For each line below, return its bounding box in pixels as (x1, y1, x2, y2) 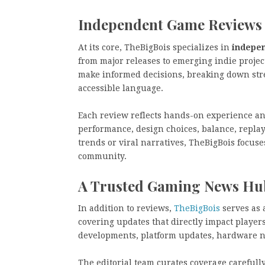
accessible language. (78, 83, 163, 93)
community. (78, 151, 127, 161)
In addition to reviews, (78, 203, 174, 213)
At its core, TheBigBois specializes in (78, 42, 232, 52)
